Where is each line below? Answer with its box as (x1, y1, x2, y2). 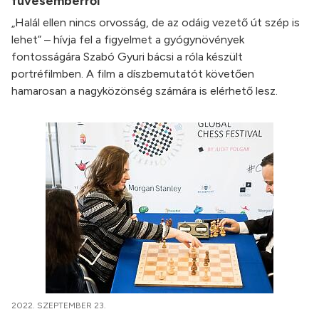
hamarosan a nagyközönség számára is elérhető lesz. (11, 84, 278, 98)
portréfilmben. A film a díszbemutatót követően (11, 67, 254, 80)
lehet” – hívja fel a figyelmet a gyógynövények (11, 33, 244, 46)
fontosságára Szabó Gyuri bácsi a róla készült (11, 50, 243, 63)
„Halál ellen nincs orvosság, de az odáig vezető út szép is (11, 16, 300, 29)
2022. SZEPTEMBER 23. (11, 300, 106, 310)
